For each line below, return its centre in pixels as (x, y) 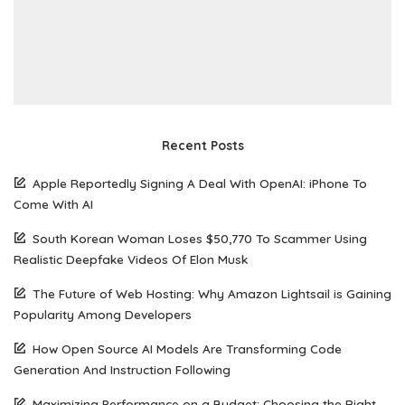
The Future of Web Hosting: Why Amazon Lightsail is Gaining (212, 293)
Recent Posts (202, 145)
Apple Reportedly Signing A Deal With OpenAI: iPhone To (200, 183)
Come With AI (53, 203)
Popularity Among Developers (103, 314)
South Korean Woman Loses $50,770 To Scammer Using (200, 238)
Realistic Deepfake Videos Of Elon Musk (131, 259)
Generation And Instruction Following (122, 369)
